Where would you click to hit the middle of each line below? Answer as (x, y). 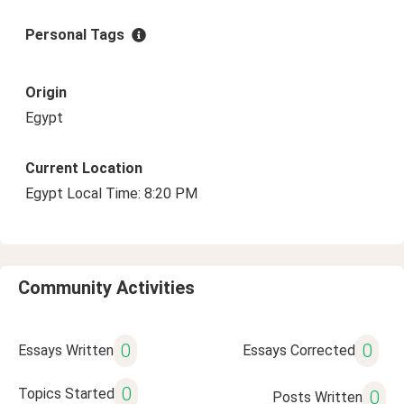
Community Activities (106, 288)
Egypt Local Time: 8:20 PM (111, 193)
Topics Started (66, 394)
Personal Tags (75, 35)
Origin (46, 92)
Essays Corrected (298, 350)
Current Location (84, 168)
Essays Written (66, 350)
